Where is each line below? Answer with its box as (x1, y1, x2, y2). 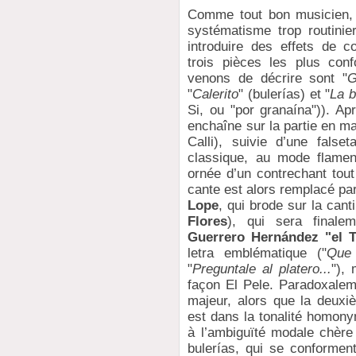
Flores (188, 214, 228, 230)
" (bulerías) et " (238, 87, 331, 103)
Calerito (192, 87, 239, 103)
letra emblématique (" (188, 246, 327, 261)
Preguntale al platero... (192, 261, 332, 277)
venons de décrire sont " (188, 71, 347, 87)
